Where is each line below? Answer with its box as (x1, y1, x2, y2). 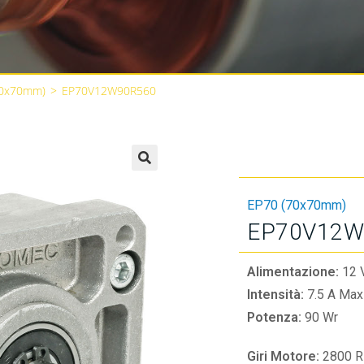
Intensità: (247, 287, 307, 302)
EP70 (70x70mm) (247, 197, 346, 213)
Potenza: (247, 310, 305, 325)
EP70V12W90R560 (62, 83, 156, 98)
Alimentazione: (247, 264, 342, 279)
